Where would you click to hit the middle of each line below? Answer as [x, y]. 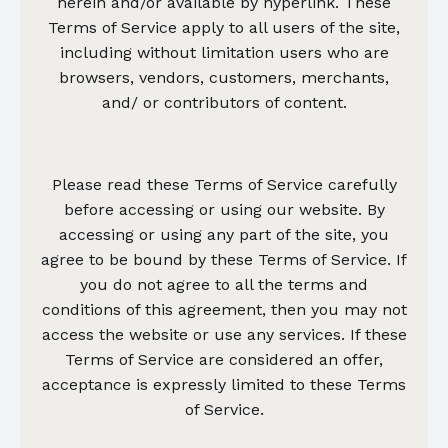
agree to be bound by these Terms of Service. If [224, 259]
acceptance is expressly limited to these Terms [224, 384]
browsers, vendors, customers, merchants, [224, 77]
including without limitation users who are [224, 52]
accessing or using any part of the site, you [224, 234]
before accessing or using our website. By [224, 209]
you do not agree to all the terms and [224, 284]
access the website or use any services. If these [224, 334]
